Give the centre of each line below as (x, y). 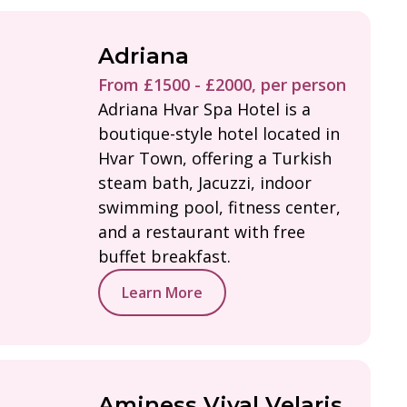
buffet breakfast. (164, 256)
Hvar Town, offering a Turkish (215, 158)
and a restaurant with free (202, 231)
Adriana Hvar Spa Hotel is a (204, 109)
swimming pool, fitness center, (219, 207)
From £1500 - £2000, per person (222, 84)
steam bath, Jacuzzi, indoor (205, 182)
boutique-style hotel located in (219, 133)
